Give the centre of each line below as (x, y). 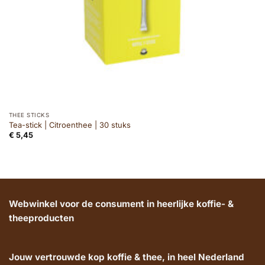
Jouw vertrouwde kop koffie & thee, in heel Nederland (127, 257)
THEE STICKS (29, 115)
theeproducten (41, 218)
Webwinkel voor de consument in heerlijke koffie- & (121, 203)
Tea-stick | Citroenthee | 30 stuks (70, 125)
